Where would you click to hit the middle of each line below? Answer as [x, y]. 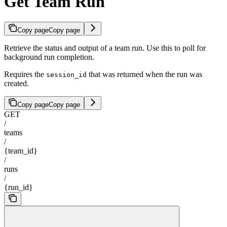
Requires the [25, 74]
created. [16, 84]
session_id [66, 75]
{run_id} [18, 187]
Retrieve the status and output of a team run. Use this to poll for [105, 48]
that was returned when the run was [144, 74]
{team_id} [21, 151]
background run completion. [49, 57]
